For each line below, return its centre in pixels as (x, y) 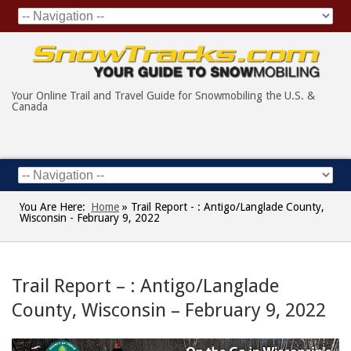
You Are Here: (52, 207)
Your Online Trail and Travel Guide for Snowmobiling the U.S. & (163, 96)
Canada (30, 107)
